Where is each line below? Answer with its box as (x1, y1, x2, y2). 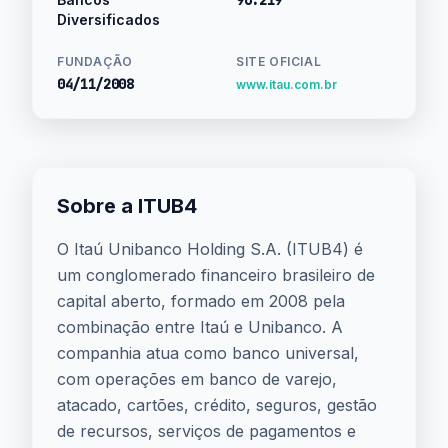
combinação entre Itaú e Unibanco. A (57, 317, 343, 337)
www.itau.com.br (236, 77, 337, 92)
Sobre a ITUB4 (57, 194, 197, 218)
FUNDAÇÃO (57, 54, 133, 69)
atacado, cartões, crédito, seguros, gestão (57, 395, 377, 415)
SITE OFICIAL (236, 54, 322, 69)
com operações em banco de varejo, (57, 369, 337, 389)
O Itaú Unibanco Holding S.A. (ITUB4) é (57, 239, 363, 259)
